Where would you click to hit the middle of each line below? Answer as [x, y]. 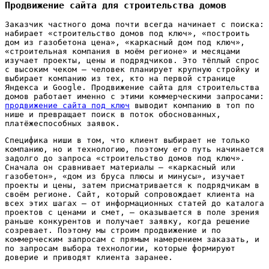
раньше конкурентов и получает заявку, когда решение [127, 222]
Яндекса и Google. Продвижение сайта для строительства [132, 88]
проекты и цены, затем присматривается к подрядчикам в [132, 186]
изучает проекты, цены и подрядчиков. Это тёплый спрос [132, 61]
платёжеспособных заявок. [62, 124]
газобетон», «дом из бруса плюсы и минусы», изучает [125, 177]
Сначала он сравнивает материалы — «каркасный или [120, 168]
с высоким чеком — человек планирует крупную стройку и [132, 70]
